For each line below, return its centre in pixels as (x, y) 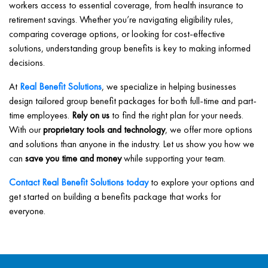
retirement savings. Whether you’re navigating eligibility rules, (121, 19)
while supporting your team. (173, 158)
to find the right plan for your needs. (176, 115)
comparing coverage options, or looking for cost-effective (117, 34)
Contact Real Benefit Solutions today (79, 182)
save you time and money (73, 158)
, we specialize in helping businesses (169, 86)
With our (26, 130)
